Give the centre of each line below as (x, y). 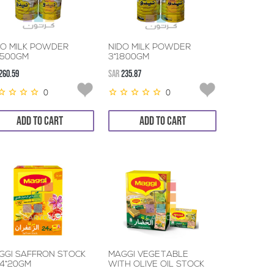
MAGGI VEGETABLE (149, 255)
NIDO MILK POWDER (150, 47)
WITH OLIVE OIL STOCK (157, 265)
